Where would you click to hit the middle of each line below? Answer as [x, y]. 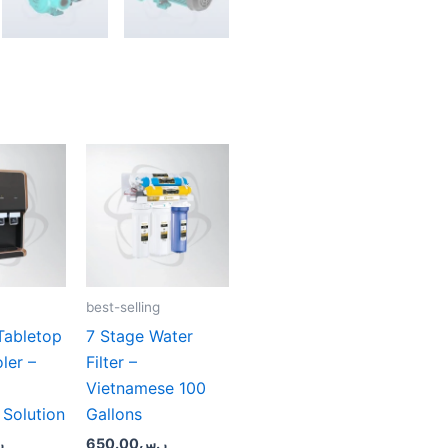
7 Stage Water [139, 336]
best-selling [122, 307]
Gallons [113, 414]
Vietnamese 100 [145, 388]
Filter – [111, 362]
